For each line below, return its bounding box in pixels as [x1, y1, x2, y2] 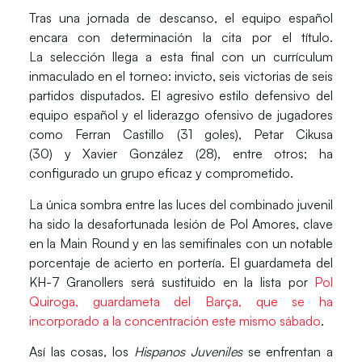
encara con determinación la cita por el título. [28, 29, 334, 46]
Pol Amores [229, 215, 297, 232]
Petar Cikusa [253, 126, 334, 143]
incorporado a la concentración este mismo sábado [28, 312, 321, 329]
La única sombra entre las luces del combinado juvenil [28, 196, 334, 213]
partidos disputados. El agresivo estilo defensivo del [28, 87, 334, 104]
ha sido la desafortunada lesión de [28, 215, 229, 232]
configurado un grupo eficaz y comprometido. [28, 165, 293, 182]
